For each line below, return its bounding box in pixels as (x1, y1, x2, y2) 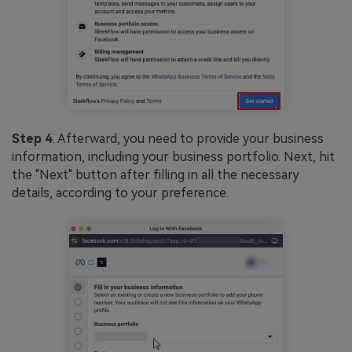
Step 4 (12, 131, 53, 147)
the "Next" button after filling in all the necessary (12, 167, 299, 183)
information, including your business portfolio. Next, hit (12, 149, 335, 165)
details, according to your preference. (12, 185, 229, 201)
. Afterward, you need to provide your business (53, 131, 324, 147)
